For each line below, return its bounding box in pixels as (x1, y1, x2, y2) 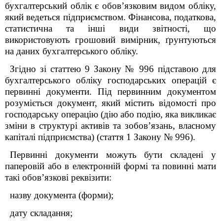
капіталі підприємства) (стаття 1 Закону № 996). (5, 132, 195, 142)
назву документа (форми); (10, 190, 113, 200)
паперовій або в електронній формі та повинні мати (5, 161, 216, 171)
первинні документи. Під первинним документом (5, 86, 216, 97)
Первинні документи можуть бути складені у (10, 149, 216, 160)
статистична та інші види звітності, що (5, 23, 216, 34)
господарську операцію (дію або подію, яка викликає (5, 109, 216, 119)
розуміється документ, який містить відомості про (5, 98, 216, 108)
